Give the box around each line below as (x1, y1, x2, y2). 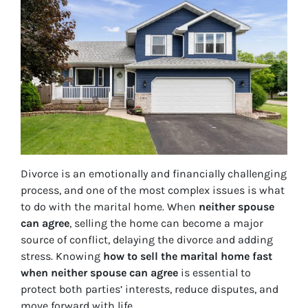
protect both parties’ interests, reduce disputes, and (21, 283, 278, 296)
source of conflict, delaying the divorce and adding (21, 233, 273, 247)
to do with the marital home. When (21, 200, 199, 214)
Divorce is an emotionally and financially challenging (21, 167, 287, 181)
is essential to (178, 266, 251, 280)
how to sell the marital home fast (103, 250, 272, 263)
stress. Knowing (21, 250, 103, 263)
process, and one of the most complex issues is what (21, 184, 285, 197)
